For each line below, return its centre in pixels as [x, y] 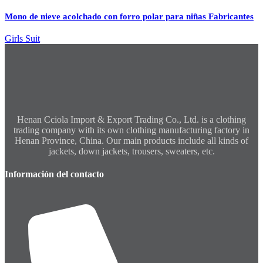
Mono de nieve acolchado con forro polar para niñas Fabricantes [129, 16]
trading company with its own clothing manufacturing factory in [131, 130]
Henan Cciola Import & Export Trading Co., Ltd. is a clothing [131, 119]
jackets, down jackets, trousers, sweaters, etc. [131, 151]
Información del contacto [54, 174]
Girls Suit [22, 38]
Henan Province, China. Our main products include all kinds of [131, 140]
